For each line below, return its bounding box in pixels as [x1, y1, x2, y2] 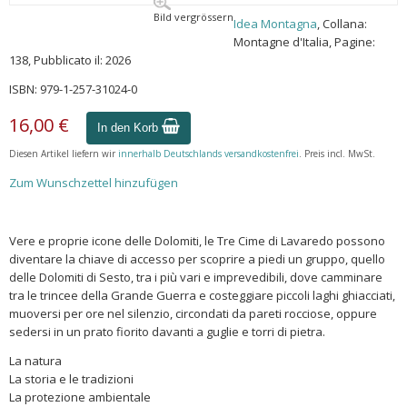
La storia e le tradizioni [9, 371, 134, 387]
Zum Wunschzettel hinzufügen [9, 174, 178, 191]
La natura [9, 352, 62, 369]
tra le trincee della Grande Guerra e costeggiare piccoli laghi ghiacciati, [9, 287, 395, 303]
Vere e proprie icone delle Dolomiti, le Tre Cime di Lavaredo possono [9, 233, 385, 249]
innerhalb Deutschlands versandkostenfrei [118, 147, 299, 160]
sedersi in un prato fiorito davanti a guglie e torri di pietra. [9, 323, 325, 340]
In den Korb [97, 121, 162, 134]
